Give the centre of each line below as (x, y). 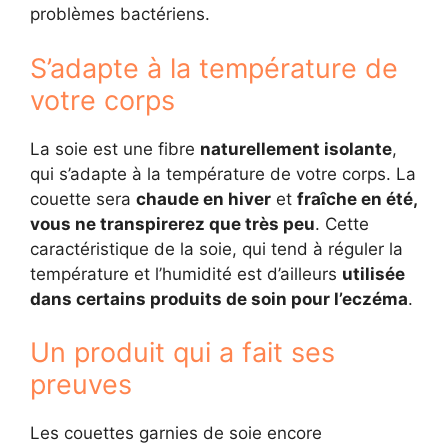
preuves (81, 384)
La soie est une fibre (115, 148)
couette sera (83, 198)
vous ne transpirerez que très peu (172, 223)
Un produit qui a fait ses (182, 352)
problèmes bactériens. (120, 14)
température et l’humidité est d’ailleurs (186, 273)
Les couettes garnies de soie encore (176, 433)
